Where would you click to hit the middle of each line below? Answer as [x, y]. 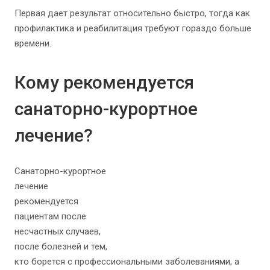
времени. [33, 44]
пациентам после [50, 217]
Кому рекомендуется [104, 83]
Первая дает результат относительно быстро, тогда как [132, 14]
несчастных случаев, [58, 232]
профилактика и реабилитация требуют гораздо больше [133, 29]
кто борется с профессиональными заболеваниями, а [127, 262]
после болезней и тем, [61, 247]
